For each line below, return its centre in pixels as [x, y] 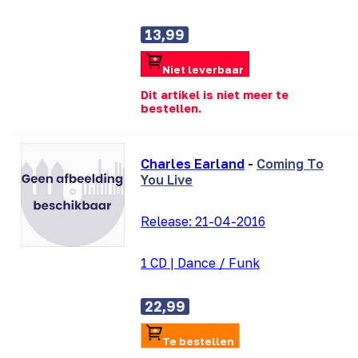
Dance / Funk [219, 263]
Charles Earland [193, 164]
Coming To [290, 164]
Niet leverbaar [203, 69]
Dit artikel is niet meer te [215, 95]
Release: [168, 222]
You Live [167, 180]
